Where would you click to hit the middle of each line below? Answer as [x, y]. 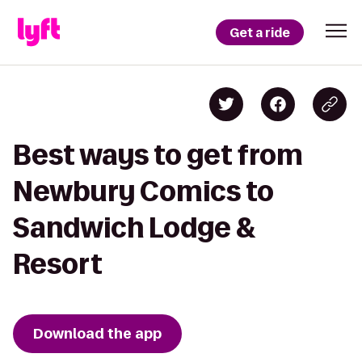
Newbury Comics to [143, 191]
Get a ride [260, 32]
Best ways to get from [158, 155]
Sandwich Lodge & [135, 227]
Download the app [97, 334]
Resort [58, 264]
